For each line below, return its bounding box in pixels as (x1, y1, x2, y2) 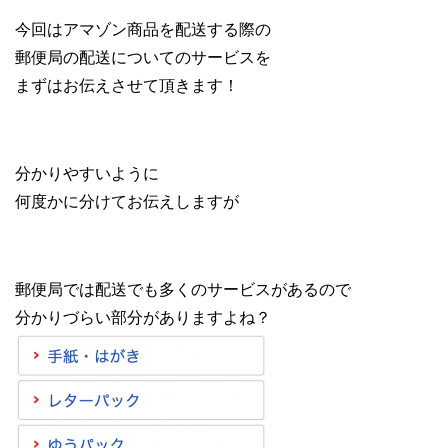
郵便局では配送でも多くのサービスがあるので (15, 281, 351, 299)
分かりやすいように (15, 165, 159, 183)
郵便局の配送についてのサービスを (15, 49, 271, 67)
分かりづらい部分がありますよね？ (15, 309, 271, 327)
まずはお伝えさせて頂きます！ (15, 77, 239, 95)
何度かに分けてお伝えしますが (15, 193, 239, 211)
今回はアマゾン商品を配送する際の (15, 21, 271, 39)
